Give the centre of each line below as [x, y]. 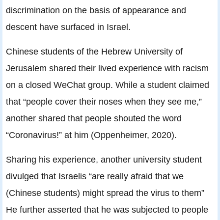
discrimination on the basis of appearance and [96, 10]
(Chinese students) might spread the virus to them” [105, 192]
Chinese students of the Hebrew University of [94, 51]
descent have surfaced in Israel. [68, 27]
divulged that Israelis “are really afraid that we [95, 176]
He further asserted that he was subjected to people [107, 209]
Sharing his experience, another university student [104, 159]
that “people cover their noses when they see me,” [104, 101]
